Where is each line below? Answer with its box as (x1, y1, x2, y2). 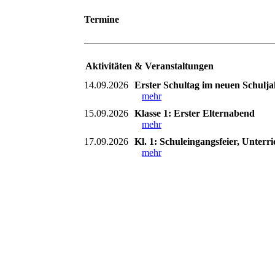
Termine (84, 14, 122, 25)
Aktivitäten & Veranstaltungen (85, 60, 214, 71)
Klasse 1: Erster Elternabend (134, 107, 255, 118)
